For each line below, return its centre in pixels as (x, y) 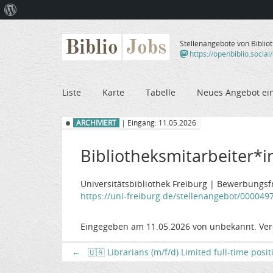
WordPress (37, 29)
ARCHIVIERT (96, 123)
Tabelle (161, 92)
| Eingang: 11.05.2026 (158, 123)
